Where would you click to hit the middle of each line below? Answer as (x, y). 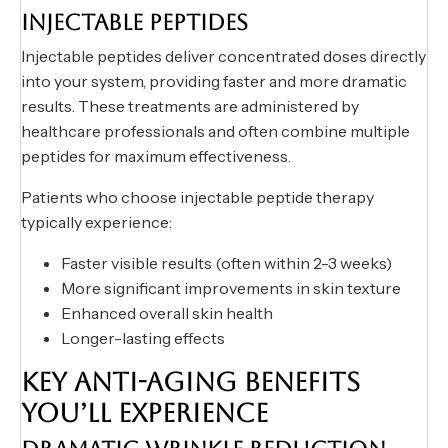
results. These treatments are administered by (190, 106)
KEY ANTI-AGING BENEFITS (190, 382)
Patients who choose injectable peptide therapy (197, 197)
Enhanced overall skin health (167, 313)
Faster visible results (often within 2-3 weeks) (226, 263)
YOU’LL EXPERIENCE (144, 413)
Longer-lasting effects (143, 338)
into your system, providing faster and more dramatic (214, 81)
